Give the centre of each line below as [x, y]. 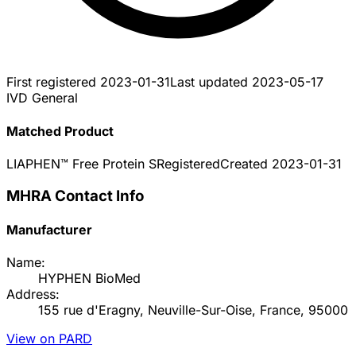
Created [246, 163]
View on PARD [49, 339]
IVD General [42, 98]
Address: [33, 294]
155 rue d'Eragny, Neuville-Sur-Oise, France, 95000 [193, 310]
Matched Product [60, 131]
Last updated [211, 82]
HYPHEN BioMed [89, 279]
